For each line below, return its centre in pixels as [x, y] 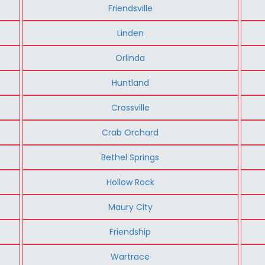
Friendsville [130, 8]
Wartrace [130, 256]
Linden [130, 33]
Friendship [130, 232]
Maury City [130, 207]
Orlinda [130, 58]
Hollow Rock [130, 182]
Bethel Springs [130, 157]
